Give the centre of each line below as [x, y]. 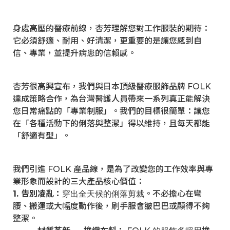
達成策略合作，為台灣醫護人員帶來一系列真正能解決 [111, 99]
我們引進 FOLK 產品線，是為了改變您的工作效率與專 [113, 169]
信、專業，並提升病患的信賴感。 [74, 53]
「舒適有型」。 [42, 136]
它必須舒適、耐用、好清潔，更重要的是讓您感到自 [107, 41]
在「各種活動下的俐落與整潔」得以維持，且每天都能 [111, 123]
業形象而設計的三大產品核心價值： [79, 181]
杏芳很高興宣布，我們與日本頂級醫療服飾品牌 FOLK [112, 87]
